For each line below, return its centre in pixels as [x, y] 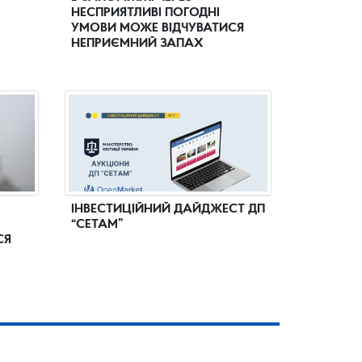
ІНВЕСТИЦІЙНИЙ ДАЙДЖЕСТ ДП [168, 209]
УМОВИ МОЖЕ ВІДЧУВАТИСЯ [158, 28]
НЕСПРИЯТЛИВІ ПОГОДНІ [145, 13]
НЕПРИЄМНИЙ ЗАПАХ [137, 44]
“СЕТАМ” [97, 225]
